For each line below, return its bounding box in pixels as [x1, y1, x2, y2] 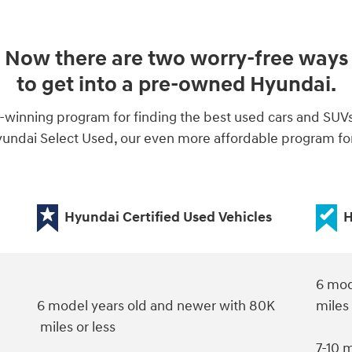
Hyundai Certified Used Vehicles [64, 207, 272, 226]
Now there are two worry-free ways [4, 46, 348, 73]
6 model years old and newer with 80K [36, 296, 278, 315]
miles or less [36, 317, 115, 336]
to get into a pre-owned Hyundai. [16, 71, 336, 99]
